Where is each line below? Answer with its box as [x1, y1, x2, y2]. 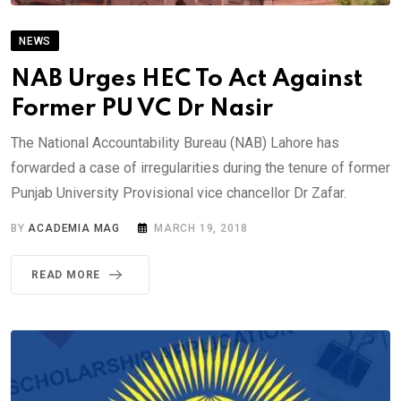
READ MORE [31, 268, 101, 281]
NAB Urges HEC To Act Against [11, 66, 363, 91]
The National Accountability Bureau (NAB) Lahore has [11, 133, 339, 151]
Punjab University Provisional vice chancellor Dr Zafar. [11, 183, 346, 201]
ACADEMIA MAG [28, 221, 121, 235]
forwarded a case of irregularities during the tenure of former [11, 158, 390, 176]
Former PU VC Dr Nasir [11, 96, 273, 121]
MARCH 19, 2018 [154, 221, 249, 235]
